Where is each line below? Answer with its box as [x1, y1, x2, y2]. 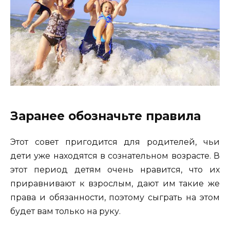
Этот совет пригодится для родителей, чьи [10, 137, 220, 147]
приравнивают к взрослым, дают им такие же [10, 179, 220, 189]
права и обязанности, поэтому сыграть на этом [10, 193, 220, 203]
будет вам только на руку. [10, 206, 121, 217]
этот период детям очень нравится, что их [10, 165, 220, 175]
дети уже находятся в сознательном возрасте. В [10, 151, 220, 161]
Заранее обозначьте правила [10, 109, 201, 124]
